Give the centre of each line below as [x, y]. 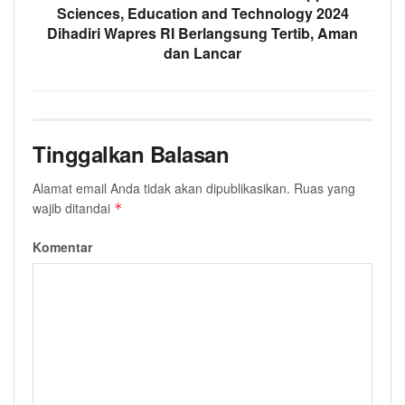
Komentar [62, 246]
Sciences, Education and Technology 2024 [202, 13]
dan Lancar [202, 52]
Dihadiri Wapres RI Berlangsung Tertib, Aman [202, 33]
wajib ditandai [73, 207]
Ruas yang [323, 188]
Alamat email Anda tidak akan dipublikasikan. [161, 188]
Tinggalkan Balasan [131, 153]
